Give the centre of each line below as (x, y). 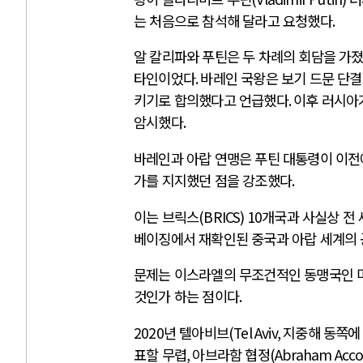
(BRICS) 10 (231, 216)
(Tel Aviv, (256, 332)
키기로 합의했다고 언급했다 (211, 100)
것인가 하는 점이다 (186, 297)
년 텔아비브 (196, 332)
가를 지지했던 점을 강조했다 (213, 180)
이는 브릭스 (167, 216)
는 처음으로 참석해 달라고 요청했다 (233, 20)
